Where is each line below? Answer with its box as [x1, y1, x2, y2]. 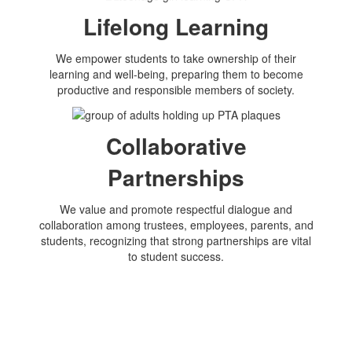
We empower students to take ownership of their [56, 50, 296, 67]
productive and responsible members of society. [57, 82, 295, 98]
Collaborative [105, 130, 247, 163]
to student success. [128, 248, 224, 265]
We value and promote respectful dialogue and [60, 201, 292, 218]
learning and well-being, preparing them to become [49, 66, 303, 82]
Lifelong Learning [83, 10, 269, 43]
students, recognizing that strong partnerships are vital [41, 233, 311, 249]
